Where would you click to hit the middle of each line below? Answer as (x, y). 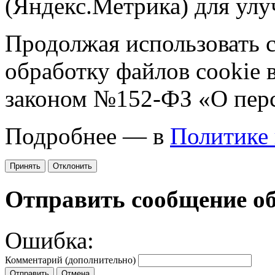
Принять (25, 166)
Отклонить (72, 166)
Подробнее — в (87, 136)
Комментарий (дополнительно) (70, 260)
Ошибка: (49, 240)
